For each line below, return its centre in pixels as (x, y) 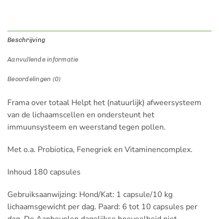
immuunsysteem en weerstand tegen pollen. (87, 127)
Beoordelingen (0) (34, 79)
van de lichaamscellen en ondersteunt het (81, 115)
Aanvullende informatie (43, 60)
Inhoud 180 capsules (44, 172)
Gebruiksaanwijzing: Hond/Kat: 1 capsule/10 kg (90, 194)
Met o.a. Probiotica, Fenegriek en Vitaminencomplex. (100, 149)
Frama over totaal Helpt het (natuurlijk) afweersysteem (104, 103)
